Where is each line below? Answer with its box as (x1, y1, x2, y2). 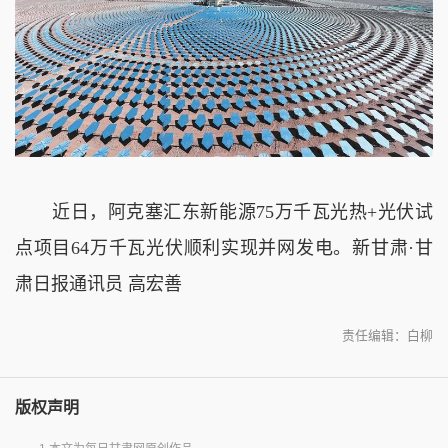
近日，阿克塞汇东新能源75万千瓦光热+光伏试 (15, 201, 433, 222)
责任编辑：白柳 (342, 327, 433, 343)
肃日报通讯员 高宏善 (15, 273, 182, 294)
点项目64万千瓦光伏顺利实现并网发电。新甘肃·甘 (15, 237, 433, 258)
